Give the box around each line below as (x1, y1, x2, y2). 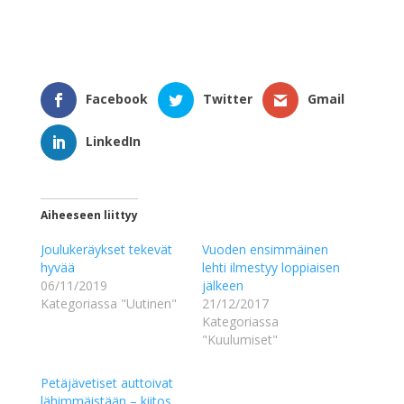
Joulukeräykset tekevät (40, 240, 172, 258)
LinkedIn (85, 133, 141, 151)
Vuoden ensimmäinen (201, 240, 328, 258)
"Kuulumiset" (201, 330, 278, 348)
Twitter (202, 90, 252, 108)
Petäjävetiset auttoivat (40, 373, 173, 391)
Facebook (85, 90, 148, 108)
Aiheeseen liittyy (40, 207, 138, 223)
